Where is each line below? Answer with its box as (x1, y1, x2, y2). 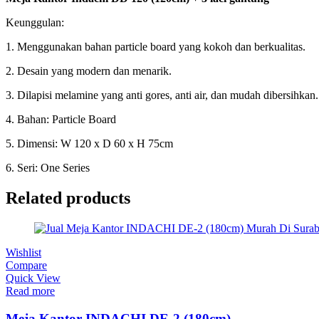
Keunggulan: (6, 16, 64, 29)
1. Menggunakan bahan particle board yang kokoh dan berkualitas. (6, 41, 305, 53)
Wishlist (6, 246, 41, 258)
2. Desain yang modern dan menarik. (6, 65, 172, 78)
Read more (6, 284, 55, 297)
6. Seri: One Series (6, 162, 90, 174)
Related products (6, 188, 130, 207)
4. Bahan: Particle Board (6, 113, 116, 126)
